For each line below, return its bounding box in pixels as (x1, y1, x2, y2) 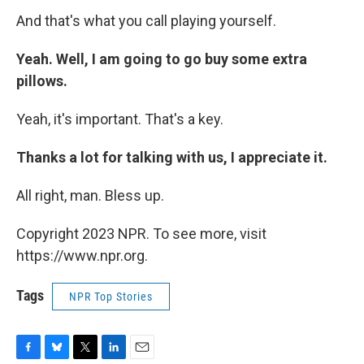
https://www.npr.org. (16, 246, 148, 264)
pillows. (16, 71, 67, 89)
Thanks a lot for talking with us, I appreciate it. (16, 148, 327, 166)
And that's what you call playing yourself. (16, 11, 276, 29)
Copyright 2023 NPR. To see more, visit (16, 224, 266, 242)
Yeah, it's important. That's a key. (16, 110, 223, 128)
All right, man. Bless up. (16, 186, 164, 204)
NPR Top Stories (69, 289, 153, 303)
